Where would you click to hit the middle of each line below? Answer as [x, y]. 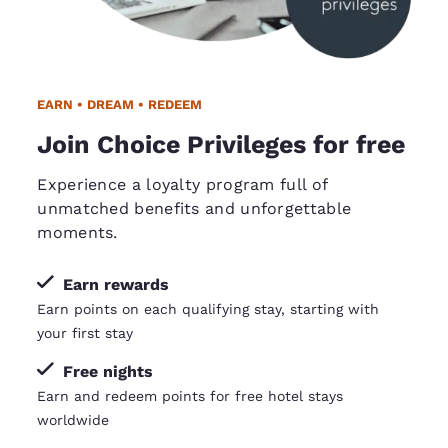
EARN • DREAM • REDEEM [120, 104]
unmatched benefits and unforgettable [194, 208]
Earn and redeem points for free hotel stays [190, 395]
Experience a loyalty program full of [182, 184]
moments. [77, 232]
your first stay [85, 332]
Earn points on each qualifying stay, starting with [208, 308]
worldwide [73, 419]
